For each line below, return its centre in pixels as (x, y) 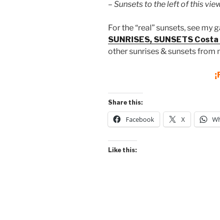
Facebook (140, 120)
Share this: (125, 103)
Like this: (123, 150)
